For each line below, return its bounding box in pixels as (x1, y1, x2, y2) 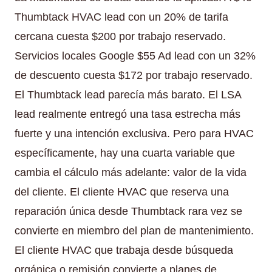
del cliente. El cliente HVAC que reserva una (15, 185, 229, 198)
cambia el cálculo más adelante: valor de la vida (15, 166, 246, 178)
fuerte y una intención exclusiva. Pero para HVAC (15, 127, 254, 140)
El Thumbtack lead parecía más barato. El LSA (15, 88, 241, 101)
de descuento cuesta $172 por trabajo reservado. (15, 69, 253, 81)
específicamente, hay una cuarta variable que (15, 146, 235, 159)
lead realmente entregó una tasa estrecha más (15, 107, 240, 120)
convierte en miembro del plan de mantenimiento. (15, 224, 254, 237)
